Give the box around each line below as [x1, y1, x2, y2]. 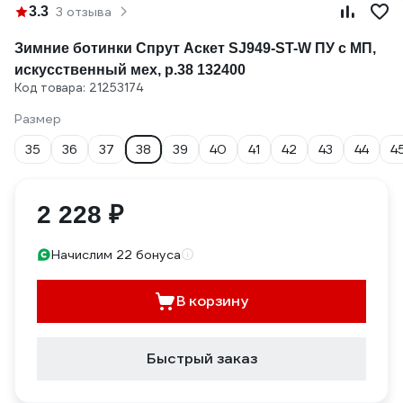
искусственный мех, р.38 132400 [14, 62, 246, 77]
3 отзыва [56, 4, 112, 20]
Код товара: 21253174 [14, 80, 143, 95]
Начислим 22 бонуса [51, 246, 181, 263]
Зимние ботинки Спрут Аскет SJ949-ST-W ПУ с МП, [14, 40, 376, 56]
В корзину [176, 291, 248, 310]
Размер [14, 111, 61, 127]
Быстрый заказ [146, 349, 257, 368]
